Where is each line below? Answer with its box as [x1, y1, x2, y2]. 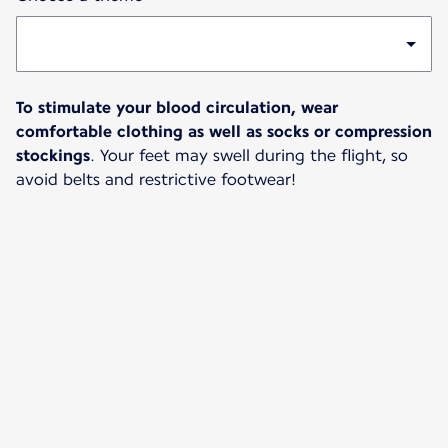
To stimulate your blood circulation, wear [16, 98, 338, 118]
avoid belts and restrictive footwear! [16, 170, 296, 190]
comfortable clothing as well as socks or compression [16, 122, 432, 142]
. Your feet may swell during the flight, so [90, 146, 408, 166]
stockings [16, 146, 90, 166]
